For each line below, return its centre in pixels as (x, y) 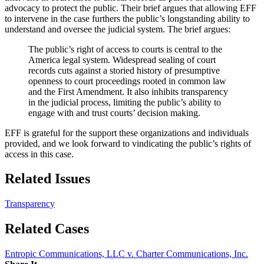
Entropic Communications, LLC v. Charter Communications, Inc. (126, 254)
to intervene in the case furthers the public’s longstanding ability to (127, 18)
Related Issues (47, 179)
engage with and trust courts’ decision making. (114, 113)
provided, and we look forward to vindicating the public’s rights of (128, 143)
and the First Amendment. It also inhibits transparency (128, 91)
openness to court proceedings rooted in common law (127, 81)
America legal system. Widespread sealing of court (122, 60)
